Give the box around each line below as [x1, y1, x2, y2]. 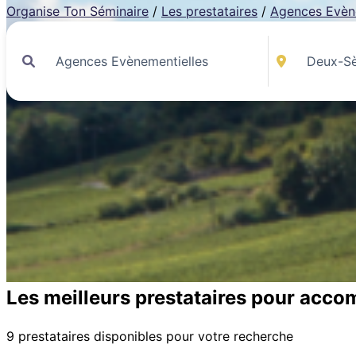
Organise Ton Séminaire [6, 2, 149, 19]
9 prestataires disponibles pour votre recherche [6, 327, 293, 344]
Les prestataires [161, 2, 257, 19]
